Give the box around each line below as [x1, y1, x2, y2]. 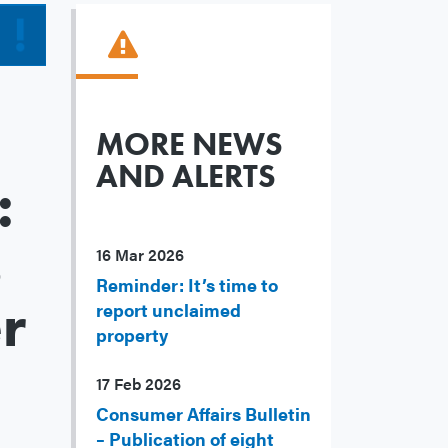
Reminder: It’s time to [96, 272, 278, 298]
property [96, 322, 168, 348]
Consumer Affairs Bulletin [96, 401, 311, 427]
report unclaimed [96, 297, 241, 323]
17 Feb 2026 [96, 372, 181, 396]
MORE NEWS [96, 124, 283, 166]
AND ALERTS [96, 156, 276, 198]
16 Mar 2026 [96, 243, 184, 267]
